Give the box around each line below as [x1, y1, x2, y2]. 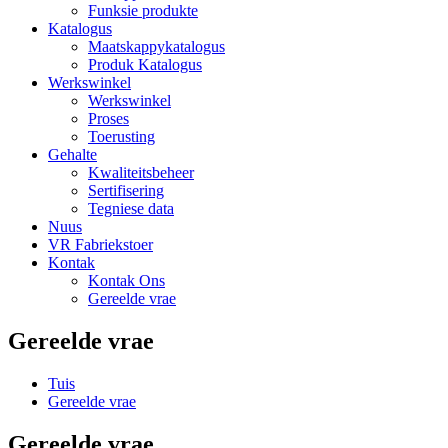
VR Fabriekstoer [48, 236, 153, 253]
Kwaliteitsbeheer [88, 164, 194, 181]
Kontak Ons [88, 272, 165, 289]
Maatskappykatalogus [88, 38, 225, 55]
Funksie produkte [88, 2, 198, 19]
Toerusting [88, 128, 155, 145]
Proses [88, 110, 129, 127]
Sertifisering [88, 182, 164, 199]
